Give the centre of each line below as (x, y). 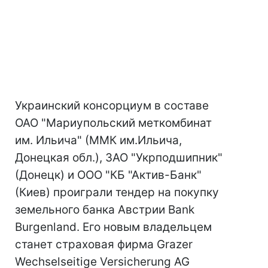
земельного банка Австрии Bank (105, 210)
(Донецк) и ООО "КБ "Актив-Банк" (108, 175)
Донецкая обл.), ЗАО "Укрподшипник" (119, 158)
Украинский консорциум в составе (112, 106)
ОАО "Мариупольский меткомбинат (113, 123)
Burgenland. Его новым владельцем (113, 227)
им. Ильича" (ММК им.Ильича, (98, 140)
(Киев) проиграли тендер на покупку (117, 192)
